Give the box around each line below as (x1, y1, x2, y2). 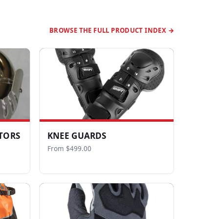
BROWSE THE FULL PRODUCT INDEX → (49, 26, 174, 35)
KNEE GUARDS (47, 130, 107, 141)
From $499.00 (47, 144, 91, 153)
